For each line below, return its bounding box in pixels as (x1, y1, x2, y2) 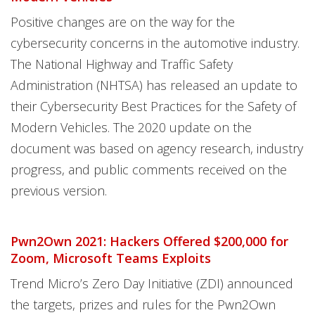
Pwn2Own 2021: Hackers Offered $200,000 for (11, 233, 288, 250)
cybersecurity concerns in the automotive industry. (11, 34, 300, 51)
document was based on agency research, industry (11, 140, 303, 157)
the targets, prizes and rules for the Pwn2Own (11, 296, 276, 313)
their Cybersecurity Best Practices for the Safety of (11, 98, 296, 115)
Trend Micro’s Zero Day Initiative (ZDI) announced (11, 275, 293, 292)
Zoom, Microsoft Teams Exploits (11, 250, 211, 266)
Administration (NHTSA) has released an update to (11, 77, 297, 94)
